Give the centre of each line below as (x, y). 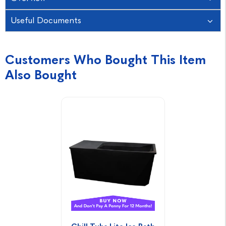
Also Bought (41, 75)
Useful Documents (46, 20)
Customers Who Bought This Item (105, 60)
